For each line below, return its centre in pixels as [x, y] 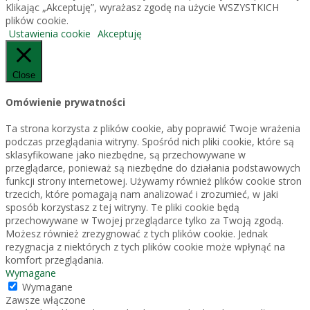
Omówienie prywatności [65, 102]
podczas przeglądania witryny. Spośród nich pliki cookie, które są [150, 141]
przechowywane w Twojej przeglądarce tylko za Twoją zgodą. [145, 220]
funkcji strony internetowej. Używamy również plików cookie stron [154, 181]
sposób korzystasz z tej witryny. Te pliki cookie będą [122, 207]
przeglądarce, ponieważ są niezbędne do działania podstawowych [153, 167]
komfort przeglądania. [55, 259]
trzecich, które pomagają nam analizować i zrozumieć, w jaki [142, 194]
